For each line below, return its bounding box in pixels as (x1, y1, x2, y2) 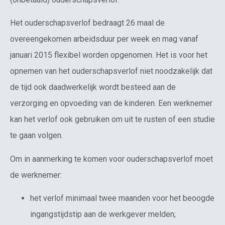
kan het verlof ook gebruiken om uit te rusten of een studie (10, 115, 215, 125)
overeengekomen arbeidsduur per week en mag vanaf (10, 34, 198, 44)
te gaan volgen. (10, 131, 63, 141)
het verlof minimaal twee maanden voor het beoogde (30, 193, 214, 203)
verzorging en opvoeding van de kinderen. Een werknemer (10, 98, 212, 108)
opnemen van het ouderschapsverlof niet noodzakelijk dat (10, 66, 212, 76)
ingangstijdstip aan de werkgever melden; (30, 209, 176, 219)
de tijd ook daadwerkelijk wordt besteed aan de (10, 82, 176, 92)
